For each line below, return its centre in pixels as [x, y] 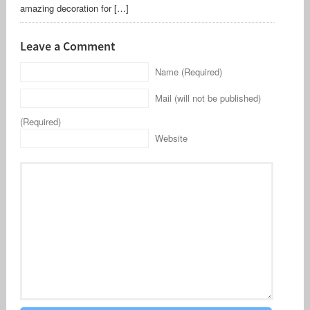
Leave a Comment [67, 46]
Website [171, 138]
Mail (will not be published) [208, 98]
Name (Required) [188, 71]
